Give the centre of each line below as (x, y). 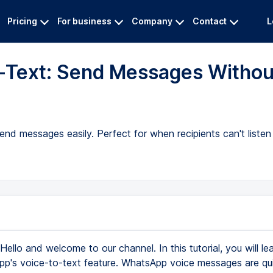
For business (84, 21)
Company (152, 21)
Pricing (22, 21)
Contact (210, 21)
